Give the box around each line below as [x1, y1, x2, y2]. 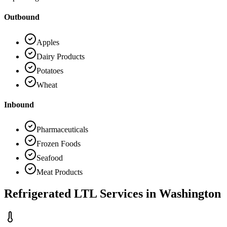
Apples [36, 37, 59, 47]
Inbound [4, 100, 34, 109]
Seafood [36, 154, 63, 163]
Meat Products [36, 168, 83, 177]
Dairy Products [36, 52, 85, 61]
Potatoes [36, 66, 63, 75]
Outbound [4, 13, 40, 22]
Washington [159, 187, 221, 201]
